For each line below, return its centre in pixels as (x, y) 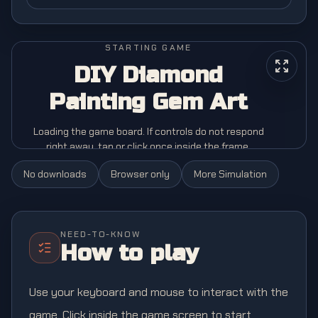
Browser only (140, 174)
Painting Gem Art (148, 102)
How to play (129, 253)
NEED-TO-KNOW (101, 234)
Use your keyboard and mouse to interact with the (159, 292)
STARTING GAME (148, 48)
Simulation (243, 174)
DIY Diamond (148, 75)
